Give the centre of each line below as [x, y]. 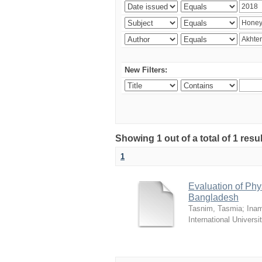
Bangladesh [213, 197]
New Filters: [146, 70]
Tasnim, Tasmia [215, 208]
